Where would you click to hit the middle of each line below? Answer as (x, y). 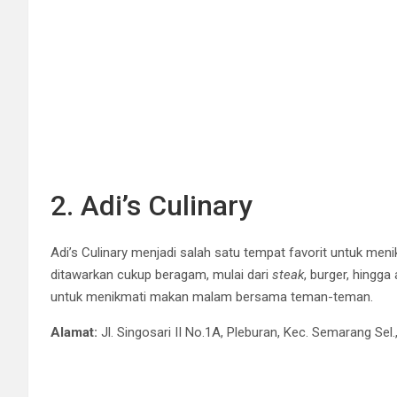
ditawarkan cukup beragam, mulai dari (161, 274)
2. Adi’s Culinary (152, 205)
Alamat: (74, 332)
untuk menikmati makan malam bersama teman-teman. (212, 296)
